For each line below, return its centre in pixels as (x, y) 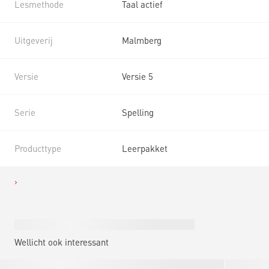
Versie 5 (138, 76)
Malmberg (142, 40)
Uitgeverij (34, 40)
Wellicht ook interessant (62, 242)
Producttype (38, 148)
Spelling (138, 112)
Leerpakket (145, 148)
